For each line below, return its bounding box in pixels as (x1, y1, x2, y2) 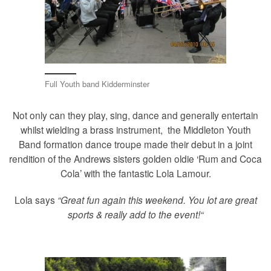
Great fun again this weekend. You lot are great (60, 192, 257, 206)
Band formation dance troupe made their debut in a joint (19, 137, 252, 151)
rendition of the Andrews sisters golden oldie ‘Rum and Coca (9, 152, 262, 166)
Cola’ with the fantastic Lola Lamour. (60, 166, 211, 180)
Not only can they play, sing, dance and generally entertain (13, 108, 258, 122)
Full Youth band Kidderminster (45, 77, 149, 90)
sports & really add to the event (68, 207, 198, 221)
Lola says (14, 192, 57, 206)
